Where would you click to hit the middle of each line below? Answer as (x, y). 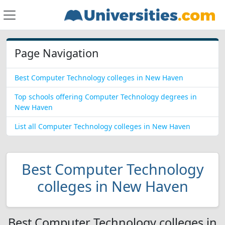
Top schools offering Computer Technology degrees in (106, 97)
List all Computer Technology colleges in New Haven (102, 126)
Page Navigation (57, 53)
